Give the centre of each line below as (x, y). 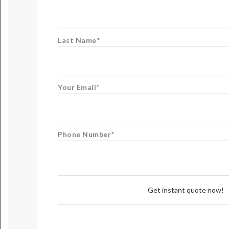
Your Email (77, 87)
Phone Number (84, 134)
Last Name (77, 40)
